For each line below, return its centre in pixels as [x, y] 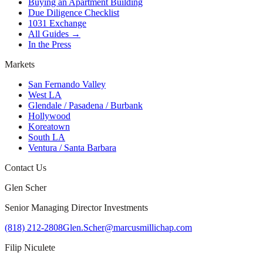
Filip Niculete [30, 248]
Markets [20, 65]
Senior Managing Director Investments [76, 208]
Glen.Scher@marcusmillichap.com [127, 228]
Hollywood [49, 116]
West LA [45, 95]
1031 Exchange [57, 23]
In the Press [50, 45]
